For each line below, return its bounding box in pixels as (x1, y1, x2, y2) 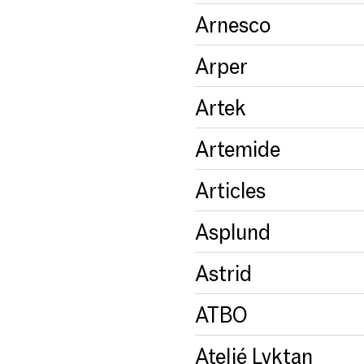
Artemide (195, 136, 280, 161)
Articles (195, 177, 266, 202)
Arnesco (195, 11, 271, 37)
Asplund (195, 219, 271, 244)
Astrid (195, 260, 252, 285)
